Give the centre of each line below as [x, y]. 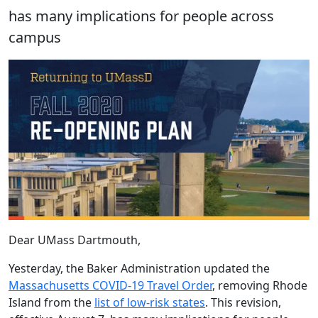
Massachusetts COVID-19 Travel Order [110, 286]
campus [35, 37]
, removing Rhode [260, 286]
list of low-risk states [150, 303]
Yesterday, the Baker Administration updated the [139, 269]
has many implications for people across [141, 16]
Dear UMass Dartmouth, [75, 240]
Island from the [51, 303]
